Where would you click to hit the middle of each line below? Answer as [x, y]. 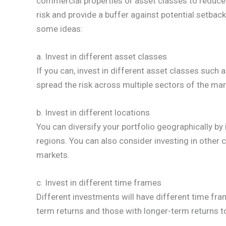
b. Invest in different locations [93, 112]
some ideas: [60, 29]
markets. [53, 155]
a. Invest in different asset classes [102, 56]
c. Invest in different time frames [99, 183]
